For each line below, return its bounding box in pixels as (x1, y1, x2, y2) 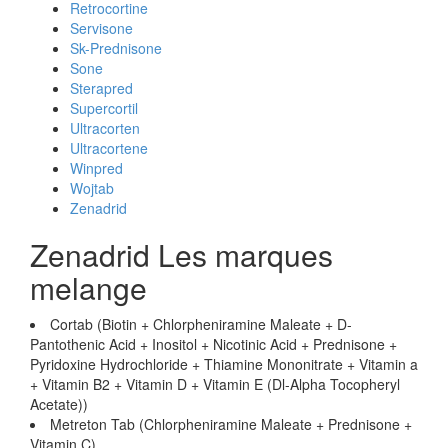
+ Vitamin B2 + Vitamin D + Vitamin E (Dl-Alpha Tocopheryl (30, 374, 400, 394)
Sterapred (70, 78, 133, 98)
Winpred (70, 158, 123, 178)
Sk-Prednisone (70, 38, 162, 58)
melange (30, 266, 147, 309)
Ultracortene (70, 138, 148, 158)
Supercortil (70, 98, 138, 118)
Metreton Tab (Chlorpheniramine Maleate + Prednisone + (50, 414, 412, 434)
